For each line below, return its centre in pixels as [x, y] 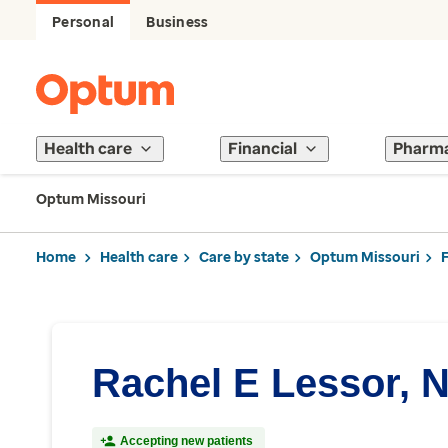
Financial [262, 148]
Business [177, 22]
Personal [83, 22]
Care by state [244, 257]
